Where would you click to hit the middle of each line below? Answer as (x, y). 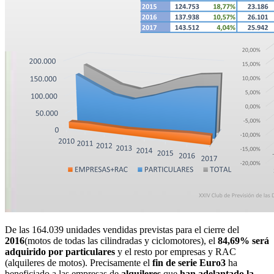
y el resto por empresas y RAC (176, 252)
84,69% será (243, 241)
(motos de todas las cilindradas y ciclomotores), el (121, 241)
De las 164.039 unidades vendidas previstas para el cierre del (122, 230)
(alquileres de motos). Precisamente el (79, 263)
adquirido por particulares (60, 252)
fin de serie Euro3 (189, 263)
